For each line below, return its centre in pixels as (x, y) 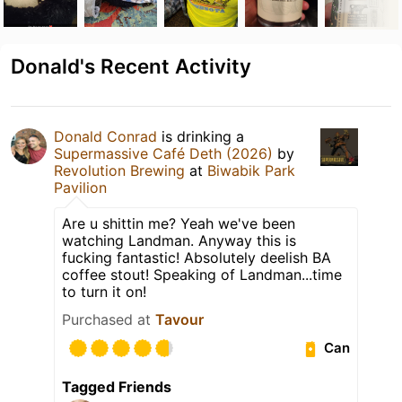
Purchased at (109, 319)
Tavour (179, 319)
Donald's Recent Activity (131, 66)
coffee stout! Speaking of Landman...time (202, 274)
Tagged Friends (117, 386)
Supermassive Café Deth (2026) (163, 153)
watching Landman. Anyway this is (179, 240)
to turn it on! (104, 291)
